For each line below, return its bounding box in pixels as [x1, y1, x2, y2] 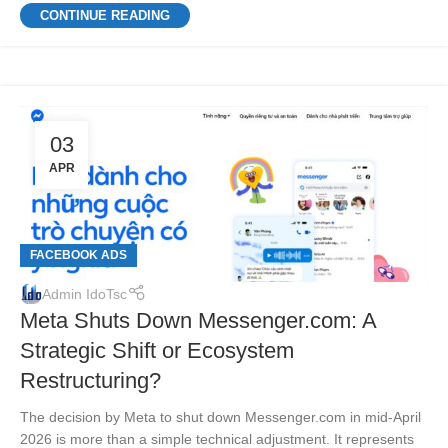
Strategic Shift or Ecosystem [20, 338, 294, 364]
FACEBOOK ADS [30, 248, 127, 263]
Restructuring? [20, 368, 161, 394]
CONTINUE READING [40, 7, 170, 23]
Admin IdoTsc [42, 285, 127, 302]
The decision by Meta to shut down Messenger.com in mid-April [20, 409, 421, 426]
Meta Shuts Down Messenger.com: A [20, 308, 376, 334]
